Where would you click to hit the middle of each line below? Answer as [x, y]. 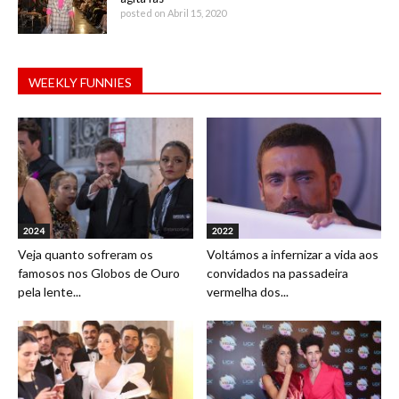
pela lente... [49, 291]
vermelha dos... [247, 291]
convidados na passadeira [277, 273]
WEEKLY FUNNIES [80, 83]
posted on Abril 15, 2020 [173, 13]
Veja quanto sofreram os [85, 254]
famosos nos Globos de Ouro [99, 273]
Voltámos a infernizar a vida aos [292, 254]
